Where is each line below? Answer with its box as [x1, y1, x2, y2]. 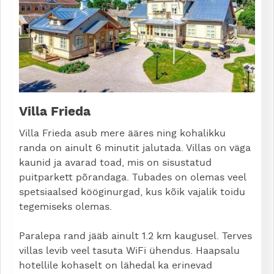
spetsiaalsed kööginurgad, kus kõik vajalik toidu [19, 187, 245, 198]
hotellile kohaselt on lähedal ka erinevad [19, 261, 212, 271]
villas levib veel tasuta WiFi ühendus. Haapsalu [19, 246, 240, 256]
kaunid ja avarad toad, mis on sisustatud [19, 158, 212, 168]
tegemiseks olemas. [19, 202, 115, 212]
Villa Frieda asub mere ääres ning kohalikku [19, 128, 226, 139]
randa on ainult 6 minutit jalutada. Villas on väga [19, 143, 251, 154]
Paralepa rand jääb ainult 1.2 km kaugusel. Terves [19, 231, 252, 242]
